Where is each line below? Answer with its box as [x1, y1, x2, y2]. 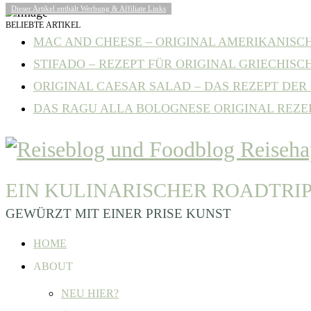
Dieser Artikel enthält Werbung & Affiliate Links [11, 5, 166, 12]
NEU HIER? [61, 287, 119, 299]
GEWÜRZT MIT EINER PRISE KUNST [6, 205, 231, 221]
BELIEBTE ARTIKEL [6, 20, 81, 30]
